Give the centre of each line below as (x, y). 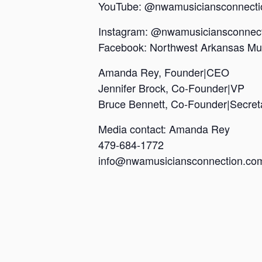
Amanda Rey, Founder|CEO (164, 72)
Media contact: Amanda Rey (166, 129)
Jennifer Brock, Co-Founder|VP (171, 88)
